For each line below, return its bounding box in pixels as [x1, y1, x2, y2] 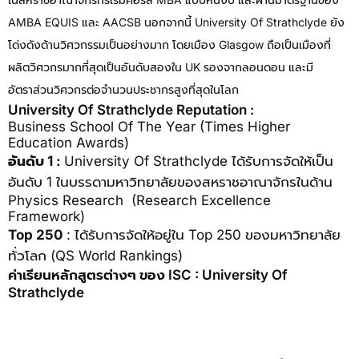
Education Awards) [8, 135, 129, 151]
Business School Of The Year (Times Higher [8, 119, 290, 135]
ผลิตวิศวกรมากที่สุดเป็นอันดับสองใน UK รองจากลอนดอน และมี [8, 60, 313, 74]
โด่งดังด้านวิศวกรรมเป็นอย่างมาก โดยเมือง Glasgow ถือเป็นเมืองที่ [8, 38, 331, 51]
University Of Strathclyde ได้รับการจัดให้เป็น [64, 153, 333, 169]
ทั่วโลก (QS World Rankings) [8, 248, 183, 264]
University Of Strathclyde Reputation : [8, 102, 254, 118]
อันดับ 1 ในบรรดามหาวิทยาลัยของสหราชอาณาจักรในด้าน [8, 174, 333, 190]
